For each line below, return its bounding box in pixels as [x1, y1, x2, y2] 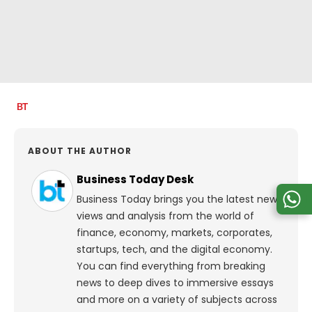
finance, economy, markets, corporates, [77, 226, 272, 240]
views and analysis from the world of [77, 209, 254, 224]
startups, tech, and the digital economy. [77, 242, 272, 257]
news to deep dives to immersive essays [77, 276, 274, 290]
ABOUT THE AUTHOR [28, 145, 132, 157]
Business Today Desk [77, 172, 194, 187]
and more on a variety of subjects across [77, 292, 277, 307]
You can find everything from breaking [77, 259, 265, 274]
